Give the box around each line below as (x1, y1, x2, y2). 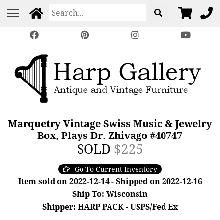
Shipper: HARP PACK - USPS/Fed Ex (42, 201, 178, 212)
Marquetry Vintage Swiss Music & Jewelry (7, 117, 212, 130)
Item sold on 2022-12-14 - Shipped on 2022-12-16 (18, 176, 202, 187)
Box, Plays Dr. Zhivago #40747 (37, 129, 183, 142)
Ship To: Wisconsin (72, 189, 148, 199)
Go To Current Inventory (75, 165, 157, 174)
